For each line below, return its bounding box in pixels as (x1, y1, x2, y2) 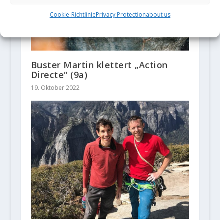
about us (146, 10, 170, 19)
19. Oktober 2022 (30, 83, 80, 92)
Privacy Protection (96, 10, 146, 19)
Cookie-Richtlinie (50, 10, 96, 19)
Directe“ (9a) (30, 69, 88, 81)
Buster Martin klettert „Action (30, 59, 168, 71)
